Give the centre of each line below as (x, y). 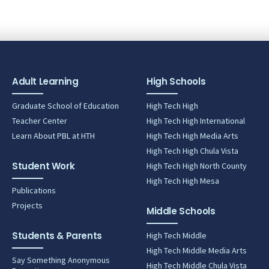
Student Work (44, 166)
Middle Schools (181, 211)
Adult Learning (45, 81)
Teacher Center (40, 121)
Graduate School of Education (65, 106)
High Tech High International (196, 121)
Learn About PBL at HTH (53, 136)
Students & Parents (57, 236)
